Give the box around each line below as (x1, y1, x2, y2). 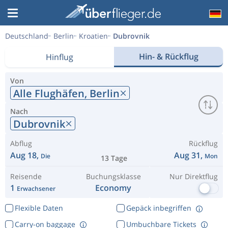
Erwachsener (17, 184, 55, 193)
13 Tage (101, 153, 127, 163)
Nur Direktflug (169, 172, 218, 181)
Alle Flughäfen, (13, 86, 90, 100)
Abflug (10, 138, 32, 148)
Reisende (10, 172, 42, 181)
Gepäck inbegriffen (126, 203, 191, 213)
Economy (95, 182, 132, 193)
